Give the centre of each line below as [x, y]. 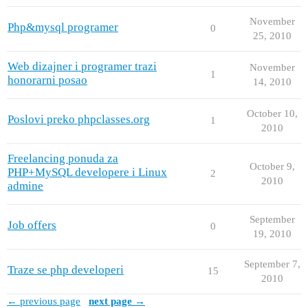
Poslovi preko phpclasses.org [79, 119]
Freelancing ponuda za [63, 158]
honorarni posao [47, 80]
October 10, [272, 113]
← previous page [44, 301]
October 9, [272, 166]
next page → [117, 301]
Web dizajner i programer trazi [82, 66]
